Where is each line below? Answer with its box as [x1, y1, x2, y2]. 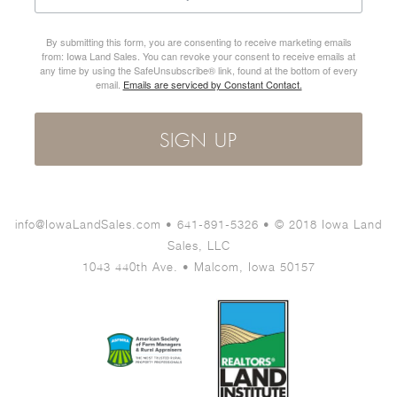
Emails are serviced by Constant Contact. [122, 76, 302, 91]
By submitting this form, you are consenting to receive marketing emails [45, 34, 352, 49]
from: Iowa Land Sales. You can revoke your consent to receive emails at [42, 48, 355, 63]
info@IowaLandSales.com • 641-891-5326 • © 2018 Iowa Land [15, 216, 382, 231]
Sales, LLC [167, 237, 230, 253]
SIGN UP [160, 131, 237, 152]
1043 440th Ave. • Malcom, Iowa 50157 [82, 259, 315, 274]
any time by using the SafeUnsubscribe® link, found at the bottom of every [39, 62, 358, 77]
